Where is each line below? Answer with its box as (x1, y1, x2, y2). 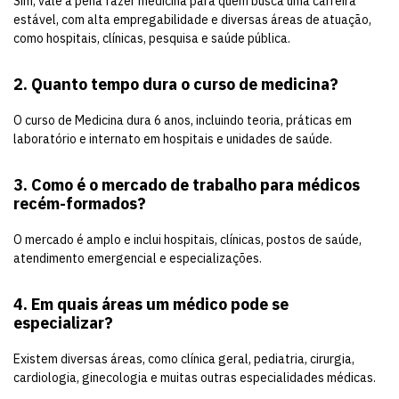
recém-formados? (13, 193, 146, 215)
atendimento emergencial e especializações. (13, 250, 262, 267)
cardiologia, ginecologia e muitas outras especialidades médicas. (13, 370, 376, 387)
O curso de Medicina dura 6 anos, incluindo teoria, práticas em (13, 112, 352, 129)
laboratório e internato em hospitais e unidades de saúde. (13, 131, 332, 148)
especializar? (13, 313, 113, 334)
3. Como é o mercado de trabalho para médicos (13, 175, 360, 196)
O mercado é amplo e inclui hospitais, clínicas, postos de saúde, (13, 232, 362, 248)
